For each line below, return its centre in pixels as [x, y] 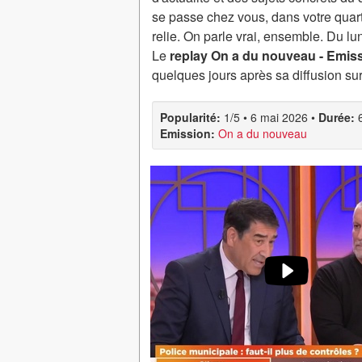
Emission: [187, 133]
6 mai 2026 [279, 117]
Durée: [337, 117]
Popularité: [190, 117]
